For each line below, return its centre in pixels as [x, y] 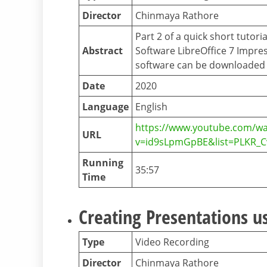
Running [103, 163]
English [151, 107]
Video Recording [172, 242]
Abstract [103, 51]
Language [105, 107]
